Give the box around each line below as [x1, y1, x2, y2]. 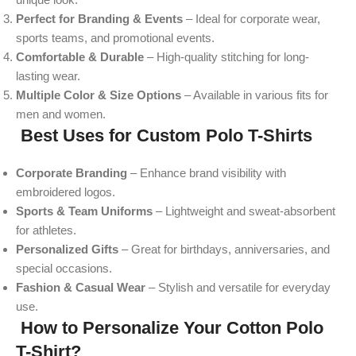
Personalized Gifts [16, 242, 118, 256]
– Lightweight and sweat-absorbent [153, 203, 335, 218]
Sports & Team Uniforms [16, 203, 153, 218]
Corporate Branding [16, 165, 127, 180]
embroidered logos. [16, 184, 115, 199]
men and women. [16, 106, 106, 121]
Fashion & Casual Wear [16, 280, 145, 294]
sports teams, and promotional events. [16, 30, 215, 44]
